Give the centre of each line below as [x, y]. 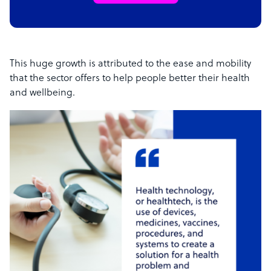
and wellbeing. [42, 93]
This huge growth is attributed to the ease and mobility [130, 64]
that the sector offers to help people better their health [130, 79]
